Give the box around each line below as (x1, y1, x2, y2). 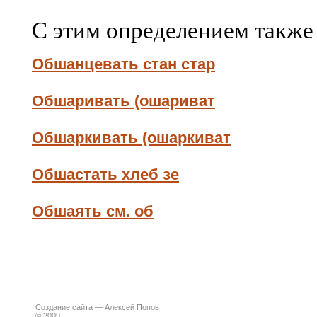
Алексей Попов (105, 303, 159, 311)
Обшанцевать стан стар (32, 55, 215, 73)
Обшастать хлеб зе (32, 166, 179, 183)
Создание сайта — (35, 303, 105, 311)
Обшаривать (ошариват (32, 92, 215, 110)
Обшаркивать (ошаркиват (32, 129, 231, 146)
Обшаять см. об (32, 202, 154, 220)
